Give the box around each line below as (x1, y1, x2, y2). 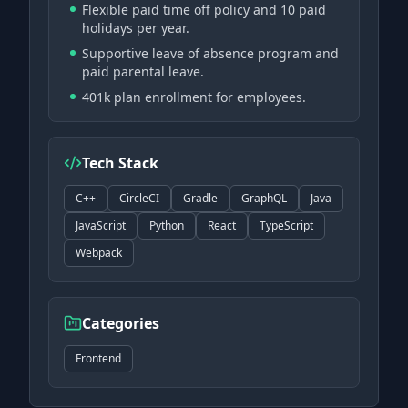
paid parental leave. (82, 63, 204, 80)
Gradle (183, 190, 218, 206)
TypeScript (260, 218, 313, 233)
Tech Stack (82, 153, 158, 173)
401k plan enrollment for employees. (82, 88, 306, 106)
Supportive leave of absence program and (82, 45, 339, 62)
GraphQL (241, 190, 287, 206)
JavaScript (76, 218, 126, 233)
